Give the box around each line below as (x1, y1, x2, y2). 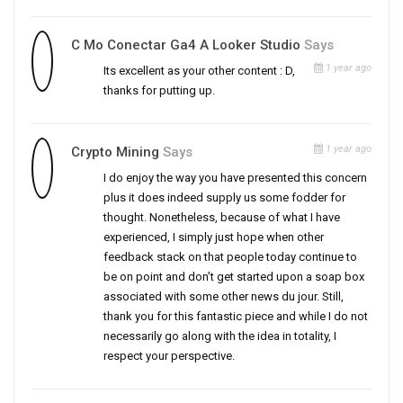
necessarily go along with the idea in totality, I (103, 329, 336, 344)
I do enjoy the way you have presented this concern (103, 171, 367, 185)
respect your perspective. (103, 349, 235, 363)
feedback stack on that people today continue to (103, 250, 357, 264)
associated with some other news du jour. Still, (103, 290, 344, 304)
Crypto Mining (71, 144, 159, 161)
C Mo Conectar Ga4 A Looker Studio (71, 37, 300, 54)
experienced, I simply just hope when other (103, 230, 324, 245)
